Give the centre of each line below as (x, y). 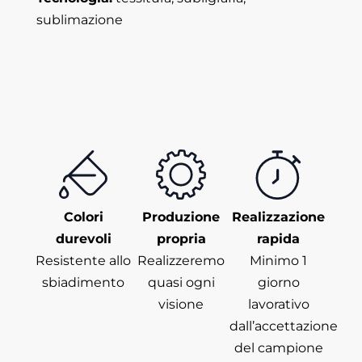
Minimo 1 (279, 243)
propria (181, 221)
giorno (278, 265)
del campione (278, 330)
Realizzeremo (181, 243)
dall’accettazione (284, 309)
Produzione (181, 200)
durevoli (83, 221)
